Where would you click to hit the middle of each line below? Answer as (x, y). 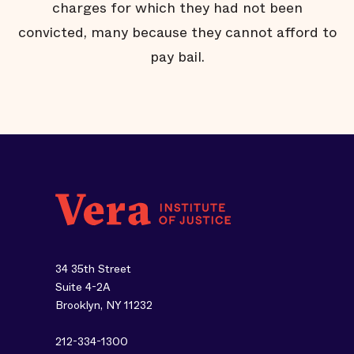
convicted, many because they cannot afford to (177, 32)
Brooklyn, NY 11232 (104, 305)
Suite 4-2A (83, 287)
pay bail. (177, 57)
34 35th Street (93, 269)
